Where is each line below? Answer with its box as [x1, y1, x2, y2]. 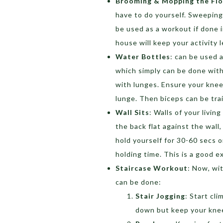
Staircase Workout [115, 163, 188, 172]
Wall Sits [115, 108, 149, 116]
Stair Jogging [135, 191, 185, 200]
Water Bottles [115, 52, 170, 61]
